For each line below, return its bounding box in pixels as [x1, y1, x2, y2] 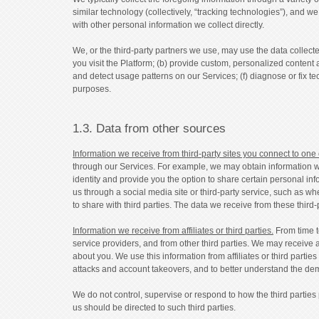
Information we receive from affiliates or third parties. [73, 225, 273, 236]
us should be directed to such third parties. [73, 302, 236, 313]
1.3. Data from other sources [73, 121, 226, 135]
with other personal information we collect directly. [73, 19, 264, 30]
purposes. [73, 83, 111, 94]
